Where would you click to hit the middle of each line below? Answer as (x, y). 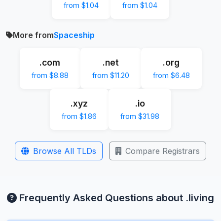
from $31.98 (140, 116)
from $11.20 (110, 75)
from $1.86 (79, 116)
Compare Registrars (163, 151)
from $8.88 (50, 75)
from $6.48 (171, 75)
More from (33, 35)
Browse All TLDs (65, 151)
